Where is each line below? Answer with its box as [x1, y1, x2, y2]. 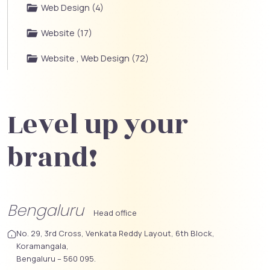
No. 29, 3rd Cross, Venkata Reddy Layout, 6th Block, [16, 228, 215, 239]
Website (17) [41, 27, 92, 39]
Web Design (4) [41, 2, 104, 14]
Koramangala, [16, 240, 69, 252]
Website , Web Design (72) [41, 52, 149, 64]
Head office [93, 207, 137, 219]
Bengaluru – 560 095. [16, 253, 96, 265]
